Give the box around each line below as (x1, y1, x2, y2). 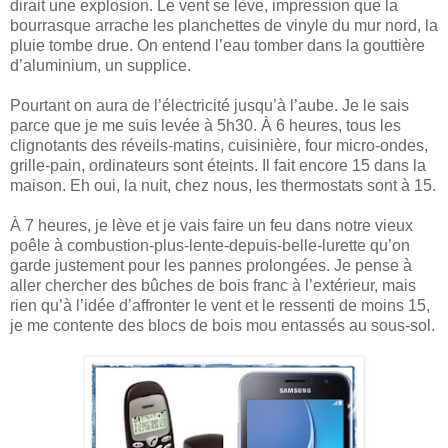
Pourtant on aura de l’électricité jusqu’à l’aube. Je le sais (10, 97, 409, 115)
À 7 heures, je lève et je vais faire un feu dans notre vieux (10, 217, 413, 235)
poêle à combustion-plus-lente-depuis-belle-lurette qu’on (10, 237, 410, 255)
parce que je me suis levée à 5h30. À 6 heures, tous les (10, 117, 401, 135)
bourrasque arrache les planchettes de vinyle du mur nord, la (10, 17, 438, 35)
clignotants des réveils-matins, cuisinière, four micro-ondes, (10, 137, 428, 155)
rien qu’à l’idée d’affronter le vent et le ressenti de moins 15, (10, 297, 430, 315)
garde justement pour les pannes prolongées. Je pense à (10, 257, 412, 275)
